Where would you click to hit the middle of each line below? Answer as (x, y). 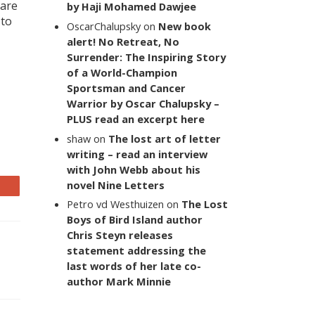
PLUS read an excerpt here (136, 118)
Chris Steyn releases (120, 235)
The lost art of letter (165, 138)
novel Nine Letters (116, 185)
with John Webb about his (134, 169)
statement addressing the (137, 251)
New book (185, 26)
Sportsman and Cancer (127, 88)
